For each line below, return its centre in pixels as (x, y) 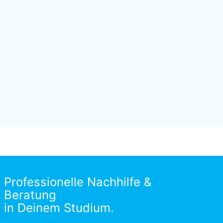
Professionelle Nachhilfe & (77, 182)
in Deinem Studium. (59, 208)
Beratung (30, 195)
